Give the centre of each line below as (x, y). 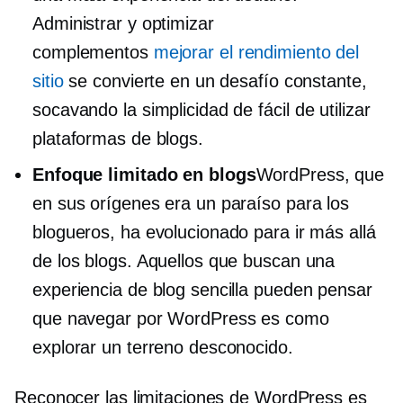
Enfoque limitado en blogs (144, 174)
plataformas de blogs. (118, 138)
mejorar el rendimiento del (256, 52)
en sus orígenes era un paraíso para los (191, 203)
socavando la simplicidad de (146, 109)
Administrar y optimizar (123, 23)
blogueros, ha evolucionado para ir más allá (204, 232)
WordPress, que (320, 174)
